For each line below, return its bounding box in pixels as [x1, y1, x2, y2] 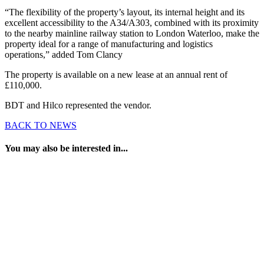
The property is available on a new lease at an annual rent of [5, 70, 227, 80]
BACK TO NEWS [5, 120, 77, 131]
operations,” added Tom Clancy [5, 49, 123, 60]
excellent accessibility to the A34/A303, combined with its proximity [5, 18, 259, 28]
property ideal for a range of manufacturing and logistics [5, 39, 213, 49]
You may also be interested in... [5, 143, 128, 154]
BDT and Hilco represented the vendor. [5, 100, 151, 111]
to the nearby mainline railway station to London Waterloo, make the [5, 28, 259, 39]
